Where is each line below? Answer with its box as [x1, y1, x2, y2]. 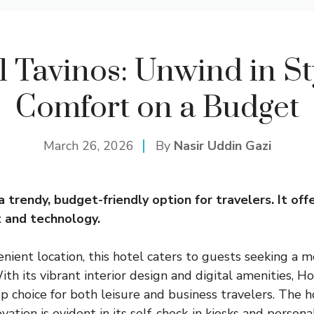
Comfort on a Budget [15, 89, 299, 127]
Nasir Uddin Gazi [173, 137, 271, 154]
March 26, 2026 [43, 137, 134, 154]
